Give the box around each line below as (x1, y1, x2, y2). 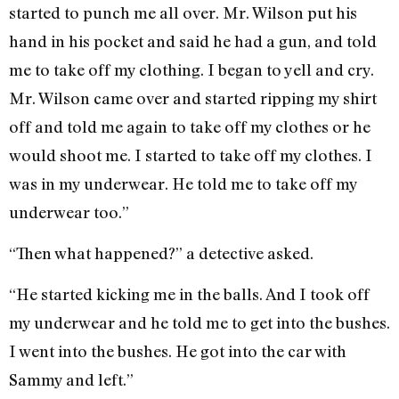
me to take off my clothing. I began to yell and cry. (9, 59, 374, 79)
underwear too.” (9, 201, 129, 222)
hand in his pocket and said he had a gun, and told (9, 30, 377, 51)
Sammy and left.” (9, 370, 134, 390)
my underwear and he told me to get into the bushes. (9, 313, 390, 333)
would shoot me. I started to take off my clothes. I (9, 144, 372, 165)
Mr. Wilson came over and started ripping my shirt (9, 87, 377, 108)
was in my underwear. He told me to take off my (9, 173, 357, 193)
